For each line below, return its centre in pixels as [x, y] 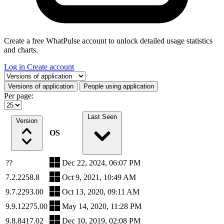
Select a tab [21, 75]
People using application [119, 86]
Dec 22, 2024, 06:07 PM [101, 162]
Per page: [19, 95]
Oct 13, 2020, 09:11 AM [101, 191]
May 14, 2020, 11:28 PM [102, 206]
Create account [50, 66]
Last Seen [102, 116]
